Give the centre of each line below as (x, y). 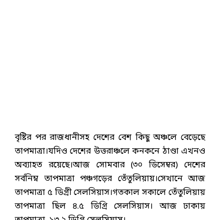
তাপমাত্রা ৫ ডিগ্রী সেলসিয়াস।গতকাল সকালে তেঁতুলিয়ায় (110, 192)
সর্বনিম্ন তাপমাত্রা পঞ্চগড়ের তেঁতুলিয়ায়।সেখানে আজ (110, 179)
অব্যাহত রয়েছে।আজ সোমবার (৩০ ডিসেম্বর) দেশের (110, 165)
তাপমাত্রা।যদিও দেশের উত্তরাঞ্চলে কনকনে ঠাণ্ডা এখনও (110, 151)
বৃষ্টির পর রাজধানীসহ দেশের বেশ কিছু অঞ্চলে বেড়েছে (110, 137)
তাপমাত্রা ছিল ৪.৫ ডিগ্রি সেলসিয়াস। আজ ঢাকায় (110, 206)
